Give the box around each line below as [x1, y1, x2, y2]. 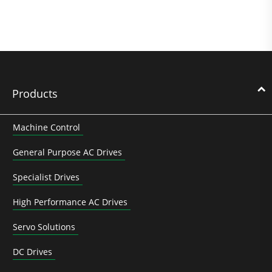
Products [12, 86, 58, 101]
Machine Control [13, 121, 80, 133]
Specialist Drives [13, 171, 80, 183]
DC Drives [13, 245, 52, 257]
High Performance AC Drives [13, 195, 127, 208]
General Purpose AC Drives [13, 146, 122, 158]
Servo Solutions [13, 220, 75, 233]
